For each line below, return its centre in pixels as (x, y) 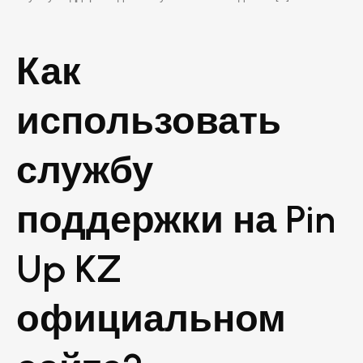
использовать (149, 120)
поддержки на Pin (176, 219)
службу (85, 169)
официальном (151, 318)
